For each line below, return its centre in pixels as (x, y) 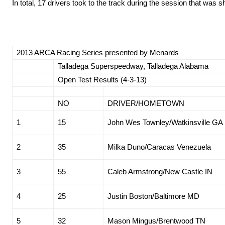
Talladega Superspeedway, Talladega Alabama (133, 66)
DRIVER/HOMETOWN (146, 103)
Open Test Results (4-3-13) (102, 80)
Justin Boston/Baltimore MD (153, 196)
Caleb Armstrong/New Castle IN (160, 172)
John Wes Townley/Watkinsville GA (165, 123)
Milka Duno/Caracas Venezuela (159, 147)
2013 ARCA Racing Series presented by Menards (98, 53)
